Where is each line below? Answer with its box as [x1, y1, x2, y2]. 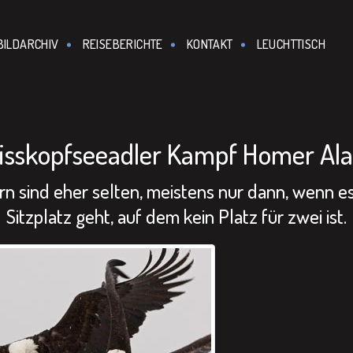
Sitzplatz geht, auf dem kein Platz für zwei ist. [6, 203, 347, 229]
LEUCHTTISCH [256, 36, 325, 52]
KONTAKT [186, 36, 233, 52]
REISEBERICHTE [82, 36, 163, 52]
